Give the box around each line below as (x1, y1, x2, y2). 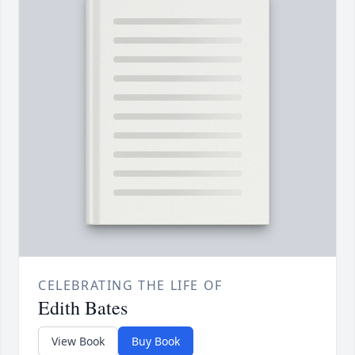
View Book (52, 334, 105, 349)
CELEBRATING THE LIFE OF (38, 277, 223, 295)
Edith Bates (38, 295, 128, 321)
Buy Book (132, 334, 180, 349)
